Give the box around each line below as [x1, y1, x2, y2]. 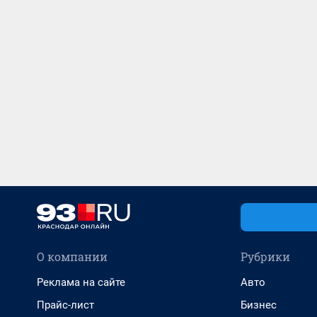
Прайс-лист [37, 299, 94, 311]
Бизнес [241, 299, 277, 311]
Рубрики [241, 249, 290, 264]
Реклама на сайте [37, 276, 125, 289]
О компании [37, 249, 108, 264]
